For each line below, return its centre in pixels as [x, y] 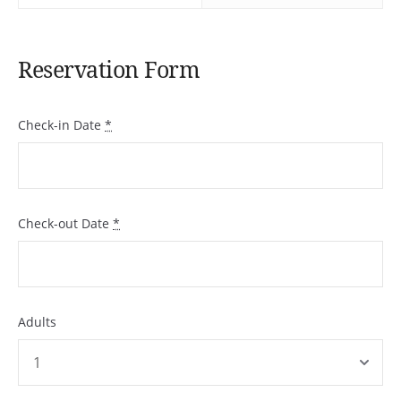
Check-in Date [61, 124]
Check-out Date [65, 223]
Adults [37, 321]
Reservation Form [109, 68]
